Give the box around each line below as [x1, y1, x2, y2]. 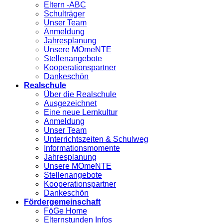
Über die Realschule [44, 90, 116, 99]
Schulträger [44, 9, 85, 18]
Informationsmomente [44, 144, 120, 153]
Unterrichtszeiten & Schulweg [44, 135, 148, 144]
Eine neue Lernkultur [44, 108, 117, 117]
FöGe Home [44, 207, 87, 216]
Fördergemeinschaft [24, 198, 101, 207]
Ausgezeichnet [44, 99, 97, 108]
